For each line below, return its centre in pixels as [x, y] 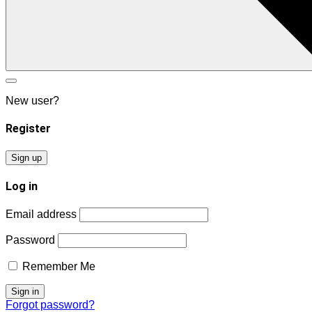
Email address [41, 214]
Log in [22, 186]
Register [28, 129]
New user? [32, 101]
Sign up [26, 157]
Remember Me [57, 267]
